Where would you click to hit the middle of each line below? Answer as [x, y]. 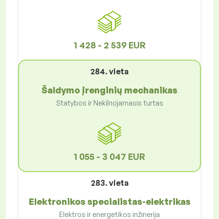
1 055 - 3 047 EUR [109, 157]
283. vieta [109, 183]
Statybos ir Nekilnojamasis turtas [109, 103]
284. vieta [109, 72]
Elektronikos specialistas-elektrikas [109, 202]
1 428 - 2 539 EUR [109, 45]
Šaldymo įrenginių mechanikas [109, 90]
